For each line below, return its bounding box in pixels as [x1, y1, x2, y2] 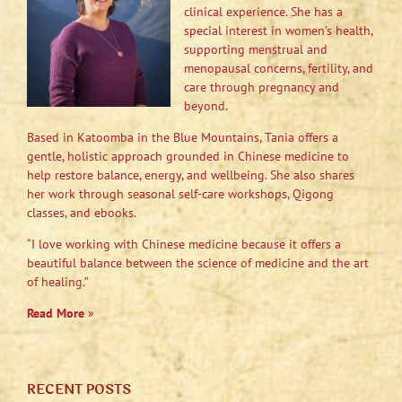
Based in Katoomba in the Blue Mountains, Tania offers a [27, 128, 338, 145]
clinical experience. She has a [184, 3, 343, 20]
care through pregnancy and [184, 78, 339, 95]
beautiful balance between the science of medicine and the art [27, 254, 369, 271]
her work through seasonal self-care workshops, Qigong [27, 185, 334, 202]
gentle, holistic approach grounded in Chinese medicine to [27, 147, 349, 164]
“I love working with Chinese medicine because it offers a [27, 235, 341, 252]
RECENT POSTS [27, 379, 131, 400]
